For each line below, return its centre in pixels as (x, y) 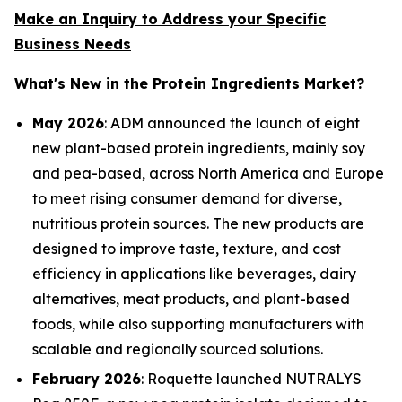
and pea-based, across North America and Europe (208, 173)
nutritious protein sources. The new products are (198, 223)
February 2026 (87, 378)
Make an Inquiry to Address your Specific (170, 18)
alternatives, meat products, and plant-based (191, 298)
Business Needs (73, 44)
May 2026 (68, 122)
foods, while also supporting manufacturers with (198, 323)
